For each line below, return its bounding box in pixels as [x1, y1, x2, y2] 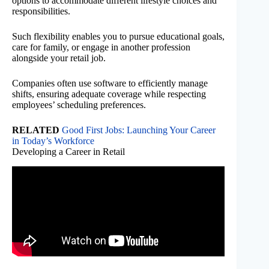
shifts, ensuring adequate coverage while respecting [12, 88, 206, 99]
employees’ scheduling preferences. [12, 99, 146, 110]
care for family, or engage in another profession [12, 41, 190, 52]
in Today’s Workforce [12, 135, 94, 146]
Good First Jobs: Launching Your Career [62, 124, 216, 135]
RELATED [12, 124, 59, 135]
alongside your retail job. [12, 52, 106, 63]
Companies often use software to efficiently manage [12, 77, 208, 88]
